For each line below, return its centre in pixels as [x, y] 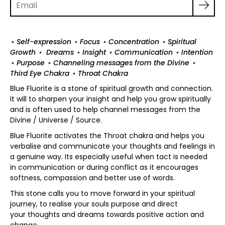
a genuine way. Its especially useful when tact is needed [109, 157]
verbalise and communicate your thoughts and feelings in [113, 146]
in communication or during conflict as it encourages [104, 167]
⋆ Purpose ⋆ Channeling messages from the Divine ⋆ [103, 63]
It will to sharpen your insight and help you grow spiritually [110, 99]
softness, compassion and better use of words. [92, 178]
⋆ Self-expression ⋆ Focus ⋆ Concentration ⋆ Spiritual [103, 41]
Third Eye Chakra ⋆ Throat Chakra [69, 73]
